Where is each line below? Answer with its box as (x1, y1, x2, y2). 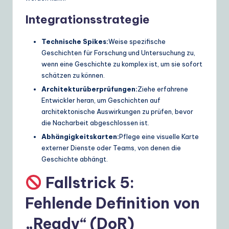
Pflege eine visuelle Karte (119, 132, 199, 141)
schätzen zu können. (41, 71, 105, 79)
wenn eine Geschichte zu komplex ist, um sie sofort (41, 59, 202, 68)
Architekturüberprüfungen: (41, 84, 138, 93)
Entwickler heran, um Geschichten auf (41, 96, 161, 104)
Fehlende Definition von (25, 193, 200, 213)
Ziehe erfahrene (138, 84, 188, 93)
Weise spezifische (108, 37, 166, 45)
